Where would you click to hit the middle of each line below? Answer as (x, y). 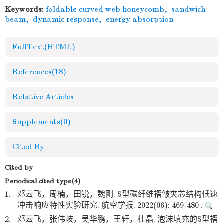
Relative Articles (43, 97)
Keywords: (24, 9)
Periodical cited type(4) (43, 181)
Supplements (36, 122)
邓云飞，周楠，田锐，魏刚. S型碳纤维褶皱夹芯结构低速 (118, 194)
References (32, 72)
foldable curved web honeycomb (105, 9)
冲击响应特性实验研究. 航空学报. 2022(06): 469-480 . (111, 205)
